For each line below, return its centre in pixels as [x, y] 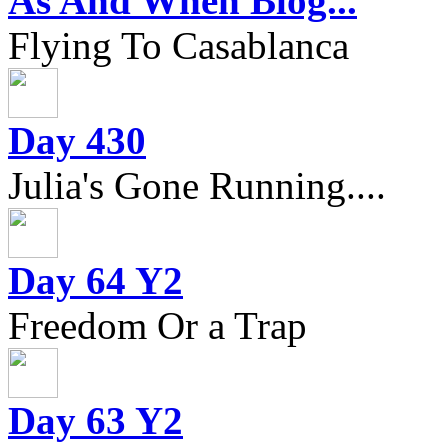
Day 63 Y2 [95, 420]
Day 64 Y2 [95, 280]
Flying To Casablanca [178, 45]
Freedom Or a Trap [157, 325]
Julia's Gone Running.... [197, 185]
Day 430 [77, 140]
